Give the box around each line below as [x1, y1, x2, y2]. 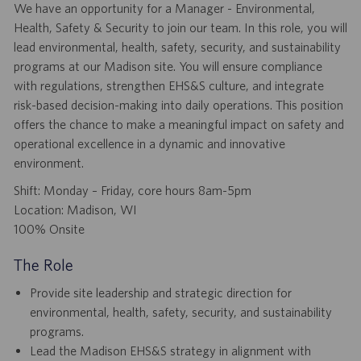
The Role [13, 255, 73, 275]
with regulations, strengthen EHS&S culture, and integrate [13, 78, 324, 93]
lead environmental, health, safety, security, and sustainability [13, 39, 341, 55]
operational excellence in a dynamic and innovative [13, 136, 285, 151]
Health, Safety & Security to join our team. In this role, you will [13, 20, 347, 35]
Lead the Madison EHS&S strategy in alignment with [29, 343, 311, 359]
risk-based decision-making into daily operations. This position [13, 98, 343, 113]
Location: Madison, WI [13, 202, 137, 218]
